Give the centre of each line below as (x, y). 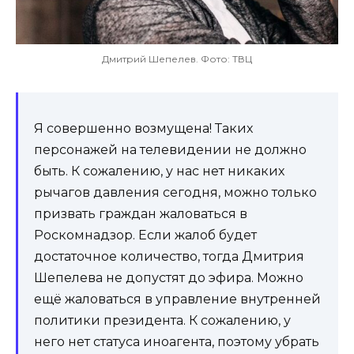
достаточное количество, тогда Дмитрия (169, 257)
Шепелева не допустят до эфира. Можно (169, 278)
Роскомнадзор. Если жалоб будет (145, 235)
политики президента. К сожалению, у (162, 321)
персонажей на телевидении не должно (170, 150)
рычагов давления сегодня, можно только (175, 193)
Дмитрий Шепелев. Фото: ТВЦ (177, 59)
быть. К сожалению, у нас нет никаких (159, 171)
